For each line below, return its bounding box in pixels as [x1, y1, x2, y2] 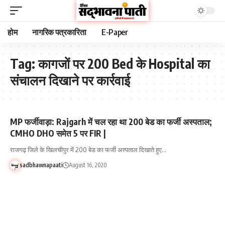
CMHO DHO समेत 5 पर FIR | [10, 128, 106, 139]
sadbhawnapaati [19, 161, 63, 169]
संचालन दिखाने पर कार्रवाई [10, 72, 130, 88]
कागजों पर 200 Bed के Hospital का [38, 55, 210, 72]
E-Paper [101, 27, 128, 37]
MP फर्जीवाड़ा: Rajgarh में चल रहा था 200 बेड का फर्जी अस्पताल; [10, 116, 212, 127]
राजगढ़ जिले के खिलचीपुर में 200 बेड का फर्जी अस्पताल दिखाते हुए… [10, 146, 166, 154]
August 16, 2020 [68, 161, 107, 169]
